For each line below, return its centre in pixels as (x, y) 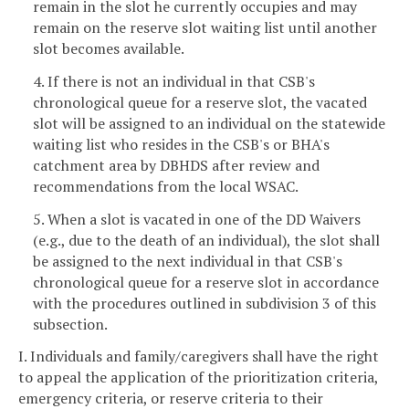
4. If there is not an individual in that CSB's (174, 81)
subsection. (70, 324)
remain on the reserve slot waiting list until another (205, 28)
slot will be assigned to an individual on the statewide (209, 123)
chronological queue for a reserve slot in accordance (206, 282)
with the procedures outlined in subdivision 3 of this (204, 303)
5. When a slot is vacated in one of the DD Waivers (197, 219)
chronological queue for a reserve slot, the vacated (200, 102)
